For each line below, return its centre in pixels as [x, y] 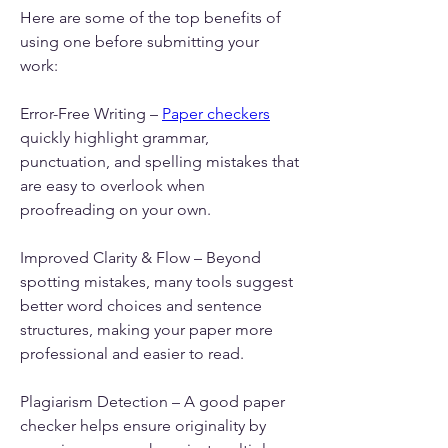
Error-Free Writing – [91, 113]
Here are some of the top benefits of [150, 17]
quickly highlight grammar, [114, 137]
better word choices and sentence [141, 305]
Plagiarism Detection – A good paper [152, 401]
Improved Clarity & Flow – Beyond [140, 257]
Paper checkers [216, 113]
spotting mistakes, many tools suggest [156, 281]
